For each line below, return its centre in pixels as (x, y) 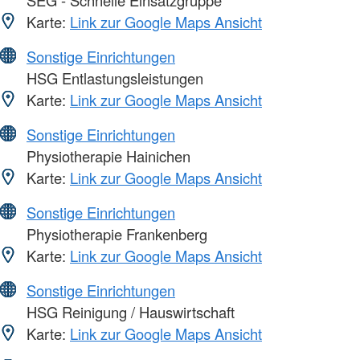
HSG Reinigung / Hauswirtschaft (129, 311)
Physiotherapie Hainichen (106, 155)
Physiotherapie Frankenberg (115, 233)
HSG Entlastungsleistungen (113, 78)
